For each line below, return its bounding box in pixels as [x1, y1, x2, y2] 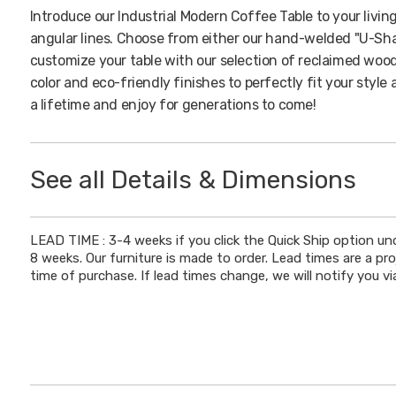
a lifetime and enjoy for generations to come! [29, 96, 316, 113]
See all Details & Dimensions [29, 165, 356, 194]
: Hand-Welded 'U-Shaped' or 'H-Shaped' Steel [80, 374, 390, 391]
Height [47, 263, 95, 280]
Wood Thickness [47, 286, 161, 302]
